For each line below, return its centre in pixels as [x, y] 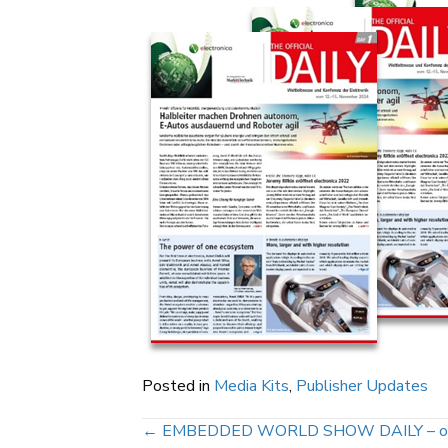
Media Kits [251, 386]
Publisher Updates [362, 386]
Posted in [178, 386]
